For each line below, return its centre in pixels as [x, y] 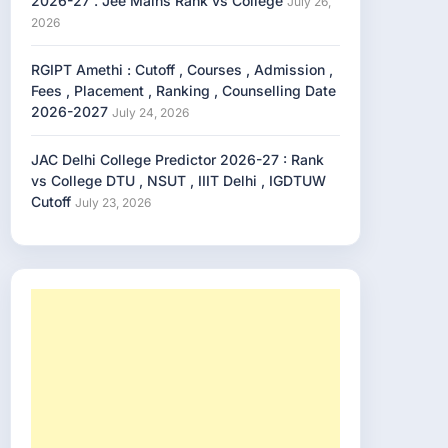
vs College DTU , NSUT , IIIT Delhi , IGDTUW [178, 180]
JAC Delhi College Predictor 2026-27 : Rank [177, 159]
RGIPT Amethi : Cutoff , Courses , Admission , [182, 69]
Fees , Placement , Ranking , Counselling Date [183, 90]
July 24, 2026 [150, 112]
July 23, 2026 [113, 202]
